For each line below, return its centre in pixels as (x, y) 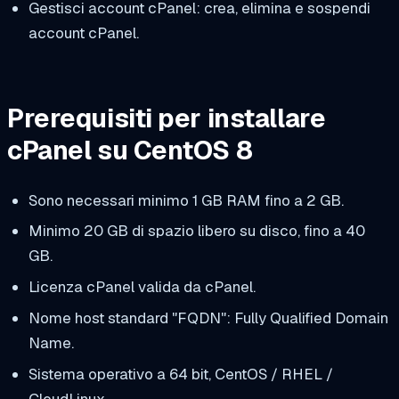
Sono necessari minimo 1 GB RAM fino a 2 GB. (186, 200)
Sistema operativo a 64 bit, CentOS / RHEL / (180, 374)
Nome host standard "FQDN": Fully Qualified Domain (208, 318)
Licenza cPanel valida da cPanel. (142, 287)
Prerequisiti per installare (167, 118)
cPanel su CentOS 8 (130, 150)
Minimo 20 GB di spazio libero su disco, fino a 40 (196, 231)
